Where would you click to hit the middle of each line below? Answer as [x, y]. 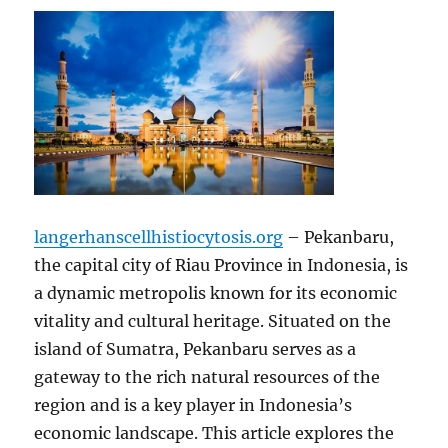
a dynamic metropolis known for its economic [216, 292]
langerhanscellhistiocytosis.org [159, 236]
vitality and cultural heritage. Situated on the [213, 320]
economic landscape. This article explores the [214, 432]
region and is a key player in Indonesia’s [193, 404]
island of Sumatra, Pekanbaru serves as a [195, 348]
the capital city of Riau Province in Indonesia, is [221, 264]
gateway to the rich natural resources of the [207, 376]
